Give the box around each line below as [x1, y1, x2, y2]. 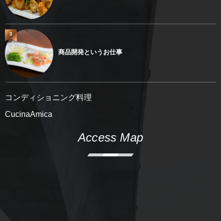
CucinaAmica [5, 110, 52, 118]
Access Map [77, 131, 144, 145]
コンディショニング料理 [5, 93, 92, 102]
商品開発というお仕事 [58, 48, 122, 56]
